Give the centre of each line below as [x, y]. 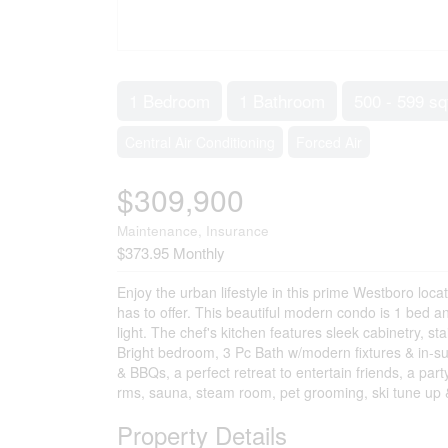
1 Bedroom [169, 100]
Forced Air [329, 142]
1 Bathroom [282, 100]
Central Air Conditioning [200, 142]
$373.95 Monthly [171, 252]
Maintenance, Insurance [193, 230]
